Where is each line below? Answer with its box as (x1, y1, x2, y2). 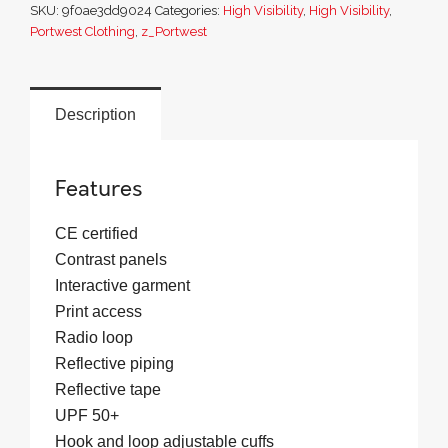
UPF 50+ (55, 407, 119, 425)
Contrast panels (55, 251, 167, 269)
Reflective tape (55, 381, 161, 399)
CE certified (55, 225, 138, 243)
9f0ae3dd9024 (62, 2, 152, 18)
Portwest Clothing (30, 23, 135, 39)
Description (55, 105, 136, 123)
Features (55, 175, 142, 203)
